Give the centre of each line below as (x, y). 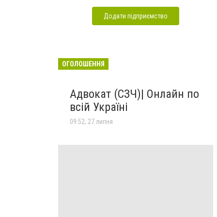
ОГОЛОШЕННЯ (83, 64)
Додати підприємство (136, 16)
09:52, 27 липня (91, 122)
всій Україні (99, 107)
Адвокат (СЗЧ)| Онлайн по (134, 94)
